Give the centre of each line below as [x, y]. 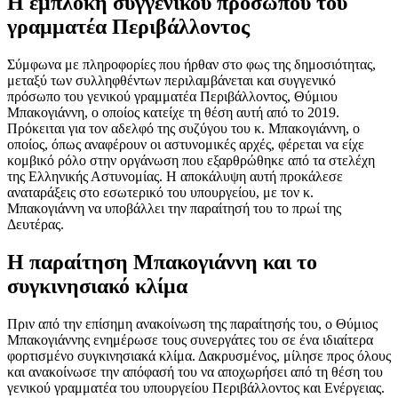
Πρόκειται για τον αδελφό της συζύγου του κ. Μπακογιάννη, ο [183, 128]
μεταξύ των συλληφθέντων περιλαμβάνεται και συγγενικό [171, 80]
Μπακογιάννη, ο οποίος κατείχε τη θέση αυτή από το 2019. [173, 112]
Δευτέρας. [36, 224]
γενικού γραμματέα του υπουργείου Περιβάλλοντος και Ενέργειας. [196, 387]
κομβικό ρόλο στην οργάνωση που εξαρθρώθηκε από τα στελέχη [191, 160]
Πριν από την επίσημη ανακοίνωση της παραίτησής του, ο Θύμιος [192, 323]
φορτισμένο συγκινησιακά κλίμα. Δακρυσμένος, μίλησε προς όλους [199, 355]
